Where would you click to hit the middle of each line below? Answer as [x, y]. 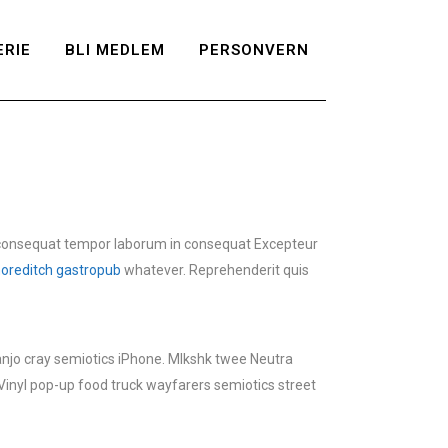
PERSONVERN [254, 50]
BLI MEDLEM [115, 50]
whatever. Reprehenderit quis [215, 270]
